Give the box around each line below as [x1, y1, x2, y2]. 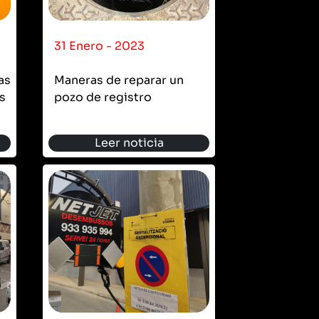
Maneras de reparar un [54, 72, 184, 88]
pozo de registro [54, 89, 152, 105]
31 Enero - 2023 [54, 38, 145, 53]
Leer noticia [94, 135, 164, 150]
